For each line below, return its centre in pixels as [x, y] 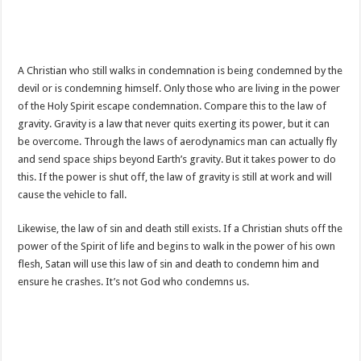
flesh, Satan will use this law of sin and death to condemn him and [169, 264]
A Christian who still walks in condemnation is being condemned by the [180, 71]
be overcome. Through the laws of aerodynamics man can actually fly [178, 141]
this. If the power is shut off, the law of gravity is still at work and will [175, 177]
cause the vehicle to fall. [73, 195]
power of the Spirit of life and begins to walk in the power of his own [177, 246]
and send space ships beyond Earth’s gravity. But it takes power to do [177, 159]
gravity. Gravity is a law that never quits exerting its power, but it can [174, 124]
